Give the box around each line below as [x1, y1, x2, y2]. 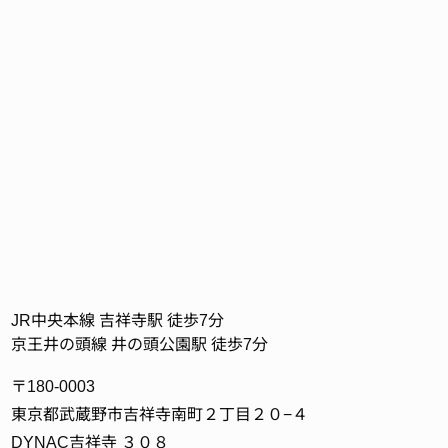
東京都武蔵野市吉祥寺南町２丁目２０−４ [11, 401, 309, 425]
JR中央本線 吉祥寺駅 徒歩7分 [11, 307, 225, 331]
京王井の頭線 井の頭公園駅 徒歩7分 [11, 331, 269, 355]
